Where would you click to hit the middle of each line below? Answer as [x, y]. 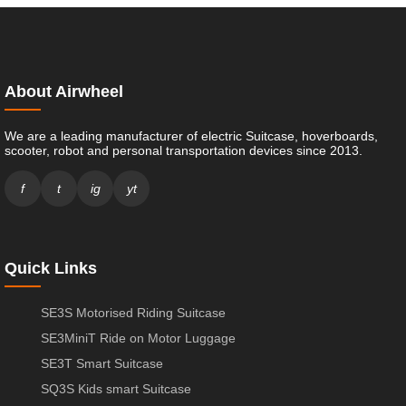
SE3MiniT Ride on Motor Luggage [138, 338]
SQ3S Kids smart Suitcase [116, 388]
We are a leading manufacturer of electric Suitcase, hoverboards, [191, 135]
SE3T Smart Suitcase [102, 363]
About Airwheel [64, 91]
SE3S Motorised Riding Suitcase [133, 312]
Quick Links [51, 268]
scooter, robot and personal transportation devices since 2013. [184, 150]
